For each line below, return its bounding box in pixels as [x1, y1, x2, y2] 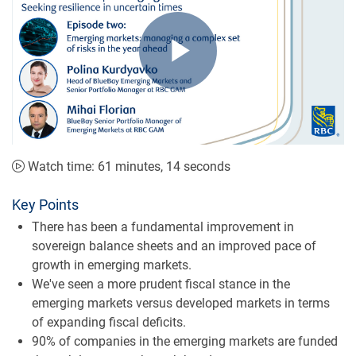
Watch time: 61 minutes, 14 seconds [25, 158, 230, 174]
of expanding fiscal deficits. [32, 314, 186, 330]
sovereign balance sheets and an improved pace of [32, 238, 316, 253]
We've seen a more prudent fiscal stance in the [32, 276, 290, 292]
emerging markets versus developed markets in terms [32, 295, 330, 311]
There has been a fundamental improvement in [32, 219, 294, 234]
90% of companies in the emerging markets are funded [32, 333, 338, 349]
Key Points [12, 195, 79, 213]
